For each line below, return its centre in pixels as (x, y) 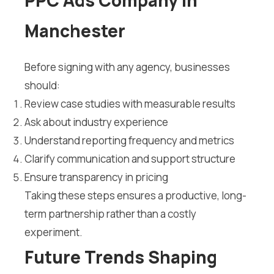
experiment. (54, 232)
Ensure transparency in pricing (96, 177)
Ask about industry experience (96, 122)
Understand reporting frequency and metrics (129, 141)
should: (42, 86)
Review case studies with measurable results (130, 104)
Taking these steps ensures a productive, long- (135, 196)
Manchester (75, 31)
